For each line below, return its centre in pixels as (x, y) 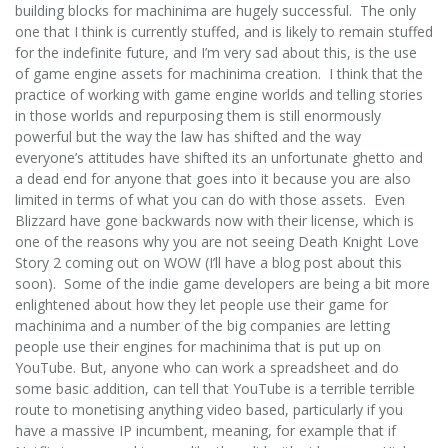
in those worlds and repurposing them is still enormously (198, 115)
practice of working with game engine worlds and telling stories (219, 94)
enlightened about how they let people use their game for (201, 304)
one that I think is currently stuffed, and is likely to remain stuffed (224, 31)
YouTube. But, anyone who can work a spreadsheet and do (207, 367)
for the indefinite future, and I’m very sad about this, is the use (216, 52)
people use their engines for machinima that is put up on (198, 346)
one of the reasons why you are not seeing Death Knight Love (217, 241)
